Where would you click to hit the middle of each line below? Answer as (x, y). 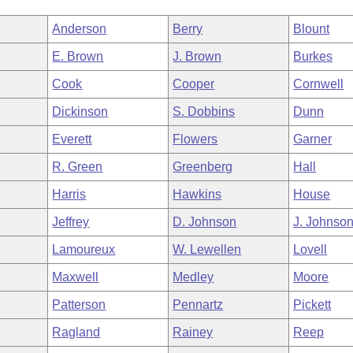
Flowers (195, 139)
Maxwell (76, 277)
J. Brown (197, 56)
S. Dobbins (204, 111)
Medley (193, 277)
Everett (72, 139)
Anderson (80, 29)
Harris (69, 194)
